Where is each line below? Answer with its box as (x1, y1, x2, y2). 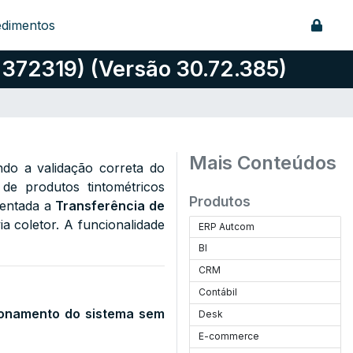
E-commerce (199, 330, 260, 342)
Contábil (199, 286, 238, 298)
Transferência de (55, 198, 165, 214)
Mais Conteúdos (189, 151, 336, 174)
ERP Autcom (199, 221, 255, 232)
